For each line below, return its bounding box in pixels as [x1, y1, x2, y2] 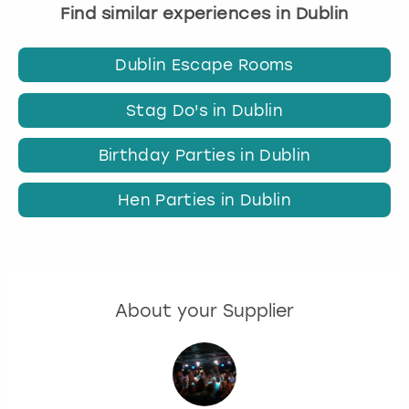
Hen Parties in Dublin [118, 190, 291, 209]
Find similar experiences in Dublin [60, 3, 349, 23]
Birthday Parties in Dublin [98, 145, 311, 164]
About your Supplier [115, 299, 294, 321]
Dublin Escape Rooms [115, 56, 294, 75]
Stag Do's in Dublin [125, 100, 284, 120]
